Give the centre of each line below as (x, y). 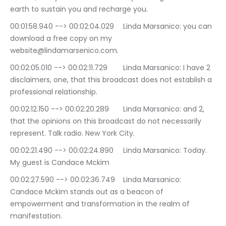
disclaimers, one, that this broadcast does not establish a (112, 80)
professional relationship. (54, 92)
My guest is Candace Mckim (60, 163)
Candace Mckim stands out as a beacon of (88, 192)
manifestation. (36, 216)
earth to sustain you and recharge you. (79, 9)
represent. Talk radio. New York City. (72, 133)
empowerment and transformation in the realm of (101, 204)
